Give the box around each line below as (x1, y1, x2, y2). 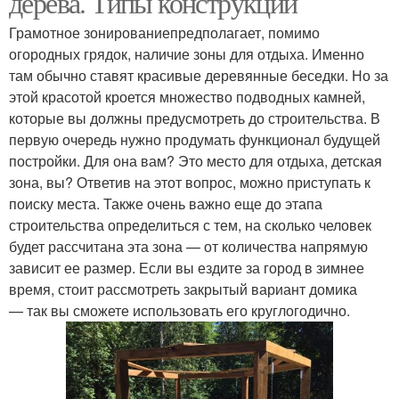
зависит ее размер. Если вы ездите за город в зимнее (9, 257, 364, 279)
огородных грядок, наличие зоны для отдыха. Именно (9, 44, 364, 65)
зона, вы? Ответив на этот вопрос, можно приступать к (9, 172, 370, 193)
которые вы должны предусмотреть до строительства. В (9, 108, 380, 129)
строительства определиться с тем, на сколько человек (9, 215, 371, 236)
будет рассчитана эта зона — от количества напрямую (9, 236, 368, 257)
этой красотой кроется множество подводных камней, (9, 86, 365, 108)
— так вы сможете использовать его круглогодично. (9, 300, 350, 322)
